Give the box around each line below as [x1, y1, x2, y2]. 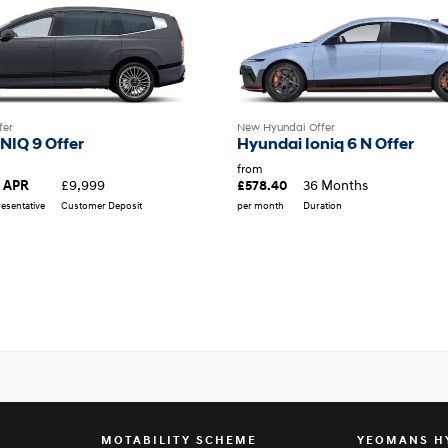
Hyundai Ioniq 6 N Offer [237, 133, 414, 153]
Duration [303, 197, 342, 212]
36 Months [303, 175, 368, 193]
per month [237, 197, 284, 212]
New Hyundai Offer [237, 119, 335, 134]
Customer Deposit [60, 197, 142, 212]
